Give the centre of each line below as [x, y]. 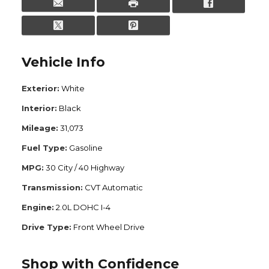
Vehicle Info [63, 62]
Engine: [38, 207]
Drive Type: [47, 227]
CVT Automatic [114, 188]
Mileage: [40, 128]
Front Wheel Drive [109, 227]
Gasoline [86, 148]
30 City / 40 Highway [85, 168]
